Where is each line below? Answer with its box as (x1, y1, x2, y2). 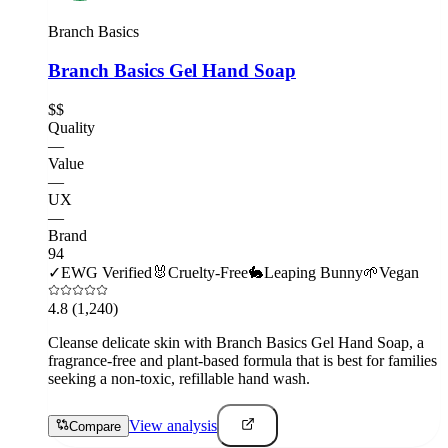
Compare (69, 418, 121, 434)
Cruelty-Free (168, 263, 248, 281)
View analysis (129, 416, 217, 434)
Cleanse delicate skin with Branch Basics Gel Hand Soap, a (48, 333, 424, 351)
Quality (48, 118, 95, 136)
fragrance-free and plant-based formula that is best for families (48, 351, 437, 369)
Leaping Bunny (264, 263, 363, 281)
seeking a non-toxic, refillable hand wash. (48, 369, 310, 387)
